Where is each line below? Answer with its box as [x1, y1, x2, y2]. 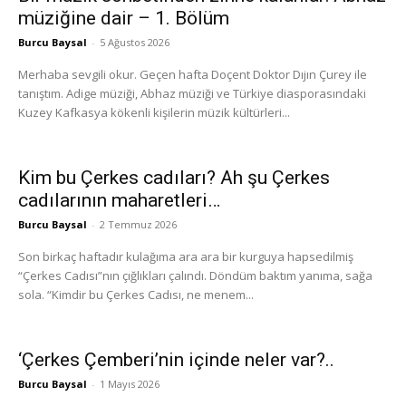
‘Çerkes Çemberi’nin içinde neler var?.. [18, 348, 334, 371]
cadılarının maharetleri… [18, 188, 220, 211]
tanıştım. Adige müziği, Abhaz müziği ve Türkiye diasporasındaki [18, 84, 366, 101]
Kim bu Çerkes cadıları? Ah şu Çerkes [18, 166, 330, 188]
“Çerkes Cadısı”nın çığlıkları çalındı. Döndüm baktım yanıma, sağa [18, 266, 372, 284]
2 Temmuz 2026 [100, 217, 177, 231]
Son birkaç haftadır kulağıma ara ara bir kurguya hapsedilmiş [18, 247, 353, 265]
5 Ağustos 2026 [100, 34, 169, 49]
